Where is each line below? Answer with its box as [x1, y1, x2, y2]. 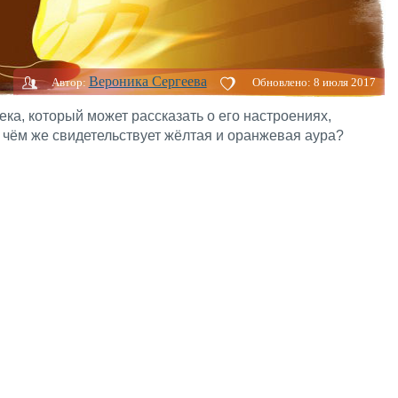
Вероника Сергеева [88, 74, 207, 89]
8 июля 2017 [313, 76, 376, 89]
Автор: [51, 76, 86, 89]
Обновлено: [251, 76, 314, 89]
